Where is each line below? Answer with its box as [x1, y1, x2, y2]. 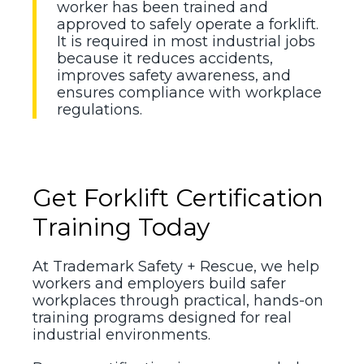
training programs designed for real [32, 308, 292, 327]
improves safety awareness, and [57, 66, 291, 84]
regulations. [57, 100, 142, 119]
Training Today [32, 211, 210, 242]
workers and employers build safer [32, 274, 286, 292]
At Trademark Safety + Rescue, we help [32, 257, 319, 275]
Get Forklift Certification [32, 182, 323, 213]
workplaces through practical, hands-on [32, 291, 323, 310]
